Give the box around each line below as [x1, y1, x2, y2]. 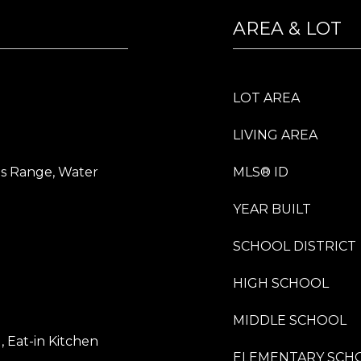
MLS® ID [233, 164, 288, 180]
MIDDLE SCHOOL [233, 313, 346, 328]
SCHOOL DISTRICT [233, 239, 356, 254]
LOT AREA [233, 90, 300, 106]
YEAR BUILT [233, 201, 311, 217]
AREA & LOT [233, 18, 342, 39]
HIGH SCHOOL [233, 276, 329, 291]
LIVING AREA [233, 127, 317, 143]
